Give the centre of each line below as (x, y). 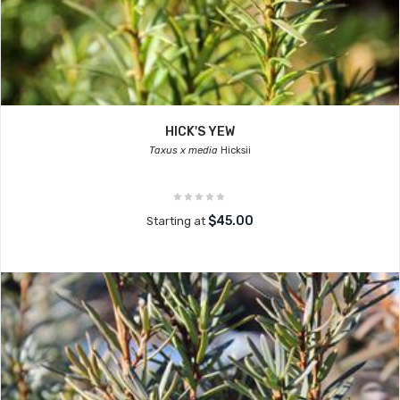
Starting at (177, 221)
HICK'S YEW (200, 132)
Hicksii (234, 150)
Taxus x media (183, 150)
